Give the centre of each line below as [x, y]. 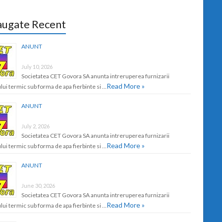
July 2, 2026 [35, 126]
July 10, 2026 [37, 66]
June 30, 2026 [38, 185]
